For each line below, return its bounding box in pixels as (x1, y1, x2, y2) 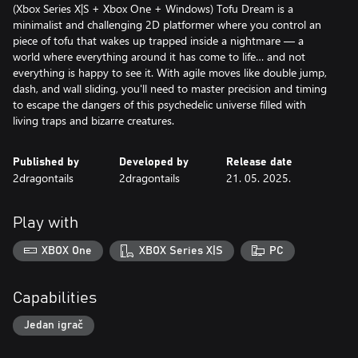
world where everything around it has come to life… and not (13, 49, 305, 64)
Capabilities (13, 289, 97, 306)
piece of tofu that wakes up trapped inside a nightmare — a (13, 33, 304, 48)
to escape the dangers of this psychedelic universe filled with (13, 97, 306, 112)
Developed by (119, 157, 189, 168)
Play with (13, 215, 78, 231)
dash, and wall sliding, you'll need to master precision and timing (13, 81, 327, 96)
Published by (13, 157, 79, 168)
